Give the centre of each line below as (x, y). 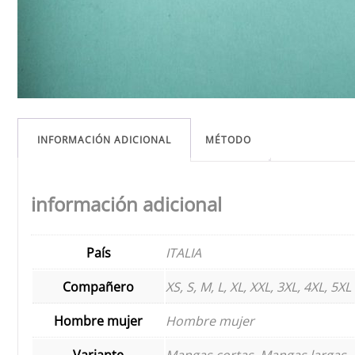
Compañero (98, 286)
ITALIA (183, 252)
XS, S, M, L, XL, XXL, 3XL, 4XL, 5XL (258, 286)
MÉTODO (228, 140)
